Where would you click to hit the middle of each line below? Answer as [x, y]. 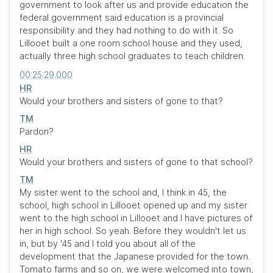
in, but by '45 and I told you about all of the [108, 243]
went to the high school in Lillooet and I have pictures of [136, 218]
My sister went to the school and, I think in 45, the [123, 192]
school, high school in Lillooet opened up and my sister [133, 205]
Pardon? [37, 131]
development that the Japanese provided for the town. [135, 256]
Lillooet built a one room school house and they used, [131, 43]
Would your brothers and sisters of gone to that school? [136, 162]
